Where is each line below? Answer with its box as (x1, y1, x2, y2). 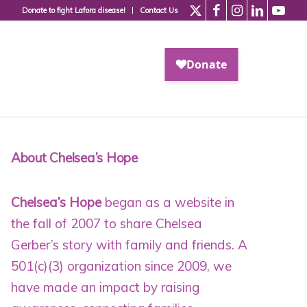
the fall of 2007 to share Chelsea (10, 215, 202, 232)
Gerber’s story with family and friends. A (10, 236, 247, 253)
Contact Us (140, 5, 179, 15)
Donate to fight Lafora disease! (22, 5, 126, 15)
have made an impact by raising (10, 279, 199, 295)
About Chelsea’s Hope (10, 149, 138, 166)
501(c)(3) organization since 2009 (10, 258, 207, 274)
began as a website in (104, 194, 234, 210)
